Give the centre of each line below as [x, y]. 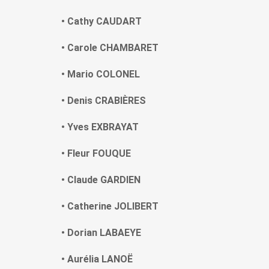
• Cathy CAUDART [101, 22]
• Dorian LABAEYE [101, 233]
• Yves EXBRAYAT [100, 127]
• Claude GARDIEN [101, 180]
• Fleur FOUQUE [96, 154]
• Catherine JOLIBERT [110, 207]
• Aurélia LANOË [97, 259]
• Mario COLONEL [101, 74]
